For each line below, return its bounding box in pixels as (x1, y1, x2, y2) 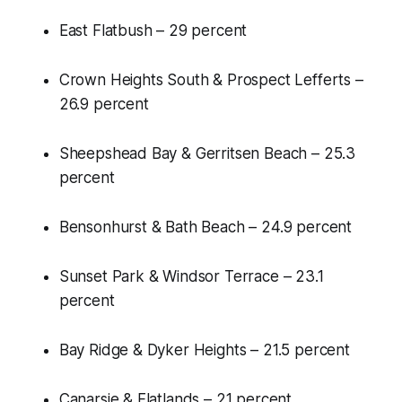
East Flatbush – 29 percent (58, 22, 248, 40)
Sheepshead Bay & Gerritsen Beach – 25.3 (58, 144, 356, 163)
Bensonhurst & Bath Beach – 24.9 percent (58, 218, 353, 237)
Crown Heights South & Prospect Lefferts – (58, 71, 363, 90)
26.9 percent (58, 95, 149, 114)
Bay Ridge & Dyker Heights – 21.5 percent (58, 341, 350, 360)
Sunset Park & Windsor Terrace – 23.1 (58, 267, 324, 286)
